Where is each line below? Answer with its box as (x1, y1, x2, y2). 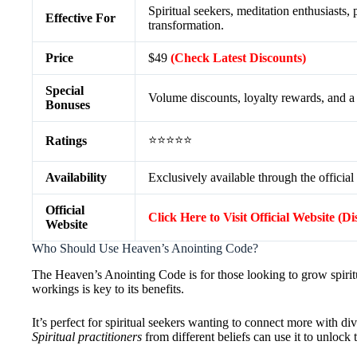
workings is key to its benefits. (32, 281, 184, 296)
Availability (45, 171, 107, 184)
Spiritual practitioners (32, 329, 142, 343)
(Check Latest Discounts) (171, 51, 306, 65)
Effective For (45, 11, 116, 25)
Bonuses (45, 98, 90, 112)
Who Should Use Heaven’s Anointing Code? (32, 241, 258, 255)
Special (45, 84, 84, 97)
